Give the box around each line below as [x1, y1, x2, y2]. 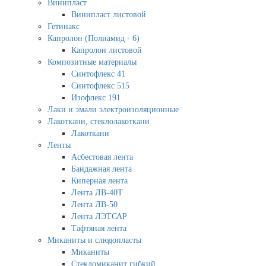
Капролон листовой [71, 45, 142, 55]
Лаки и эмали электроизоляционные [47, 104, 179, 114]
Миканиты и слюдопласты [47, 235, 141, 245]
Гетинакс [47, 21, 80, 31]
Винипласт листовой [71, 9, 146, 19]
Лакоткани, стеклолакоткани [47, 116, 150, 126]
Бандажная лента [71, 164, 132, 173]
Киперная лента [71, 176, 128, 185]
